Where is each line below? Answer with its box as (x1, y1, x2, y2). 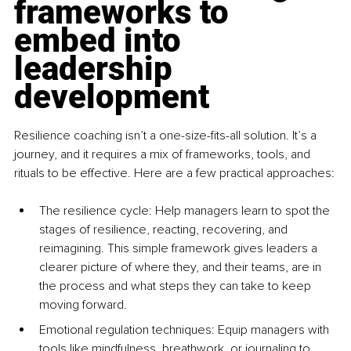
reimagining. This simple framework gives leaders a (39, 241, 320, 257)
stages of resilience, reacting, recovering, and (39, 222, 291, 238)
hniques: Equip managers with (169, 322, 332, 338)
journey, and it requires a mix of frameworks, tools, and (14, 147, 313, 163)
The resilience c (39, 203, 126, 219)
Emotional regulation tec (39, 322, 169, 338)
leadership (14, 49, 180, 89)
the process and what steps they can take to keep (39, 278, 314, 295)
